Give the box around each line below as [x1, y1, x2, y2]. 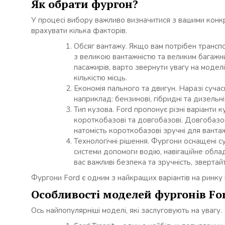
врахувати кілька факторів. [31, 26, 127, 36]
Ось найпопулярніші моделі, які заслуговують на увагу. [31, 205, 222, 216]
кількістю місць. [74, 73, 127, 83]
